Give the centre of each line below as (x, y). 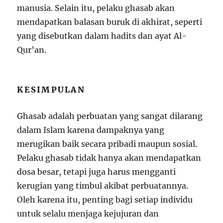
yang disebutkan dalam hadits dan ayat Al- (102, 36)
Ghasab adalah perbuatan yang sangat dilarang (110, 116)
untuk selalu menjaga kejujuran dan (88, 214)
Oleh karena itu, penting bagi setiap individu (105, 200)
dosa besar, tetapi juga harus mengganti (97, 172)
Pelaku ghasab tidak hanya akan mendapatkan (109, 158)
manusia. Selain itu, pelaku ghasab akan (96, 8)
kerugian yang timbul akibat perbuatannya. (103, 186)
